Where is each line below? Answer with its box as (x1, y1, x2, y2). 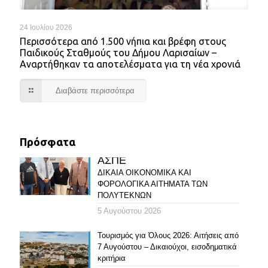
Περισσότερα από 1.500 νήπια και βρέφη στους (20, 36, 226, 47)
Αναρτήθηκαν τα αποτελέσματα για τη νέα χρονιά (20, 59, 240, 70)
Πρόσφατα (20, 136, 75, 148)
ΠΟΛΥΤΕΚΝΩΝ (97, 191, 151, 200)
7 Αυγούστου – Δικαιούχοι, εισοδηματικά (97, 242, 237, 252)
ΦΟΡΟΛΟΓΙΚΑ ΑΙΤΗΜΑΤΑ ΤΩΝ (97, 179, 208, 189)
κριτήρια (97, 254, 126, 263)
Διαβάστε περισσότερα (56, 86, 135, 96)
